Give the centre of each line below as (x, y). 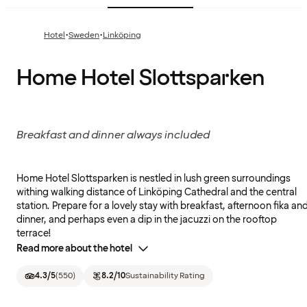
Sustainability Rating (165, 276)
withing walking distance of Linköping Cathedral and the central (157, 193)
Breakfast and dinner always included (113, 135)
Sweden (84, 36)
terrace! (34, 234)
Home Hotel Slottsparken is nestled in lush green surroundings (153, 179)
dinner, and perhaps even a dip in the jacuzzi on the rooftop (147, 220)
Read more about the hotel (74, 249)
